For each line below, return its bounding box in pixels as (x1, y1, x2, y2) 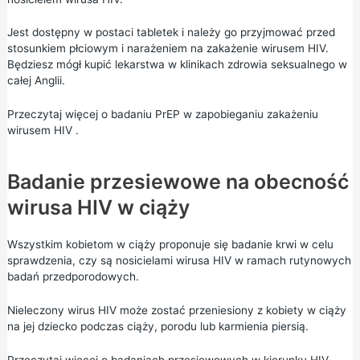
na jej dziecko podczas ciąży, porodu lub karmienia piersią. (6, 320, 309, 333)
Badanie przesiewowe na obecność (6, 170, 349, 194)
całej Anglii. (6, 74, 65, 88)
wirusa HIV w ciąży (6, 195, 190, 220)
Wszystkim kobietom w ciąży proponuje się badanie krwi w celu (6, 238, 333, 252)
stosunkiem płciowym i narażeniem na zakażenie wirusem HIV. (6, 42, 329, 55)
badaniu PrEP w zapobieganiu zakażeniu (110, 108, 318, 121)
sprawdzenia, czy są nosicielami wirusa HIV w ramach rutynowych (6, 254, 351, 268)
